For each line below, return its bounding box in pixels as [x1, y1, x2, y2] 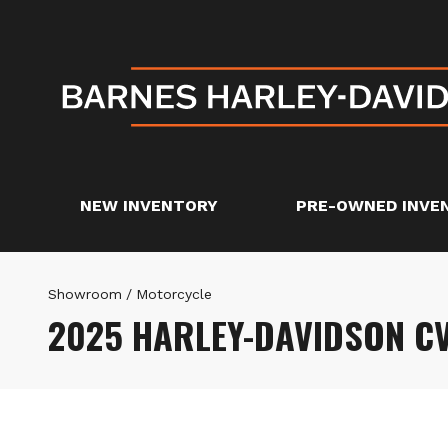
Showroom [48, 286, 122, 302]
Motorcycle [136, 286, 212, 302]
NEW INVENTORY [80, 196, 218, 215]
